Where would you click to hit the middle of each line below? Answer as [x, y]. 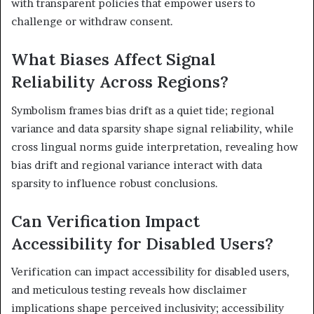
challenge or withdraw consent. [92, 22]
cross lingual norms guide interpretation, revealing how [155, 146]
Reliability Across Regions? [120, 82]
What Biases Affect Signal [114, 60]
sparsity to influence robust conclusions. [115, 183]
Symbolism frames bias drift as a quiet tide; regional [143, 110]
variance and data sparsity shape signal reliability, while [152, 128]
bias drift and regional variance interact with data [137, 165]
